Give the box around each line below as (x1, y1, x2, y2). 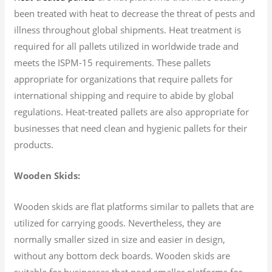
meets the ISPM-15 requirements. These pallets (14, 56, 211, 69)
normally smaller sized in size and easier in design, (14, 233, 226, 245)
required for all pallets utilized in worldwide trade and (14, 39, 239, 52)
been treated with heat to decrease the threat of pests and (14, 7, 256, 19)
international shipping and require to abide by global (14, 89, 234, 101)
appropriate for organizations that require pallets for (14, 72, 233, 85)
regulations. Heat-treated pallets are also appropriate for (14, 105, 250, 118)
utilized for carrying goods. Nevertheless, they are (14, 216, 222, 229)
